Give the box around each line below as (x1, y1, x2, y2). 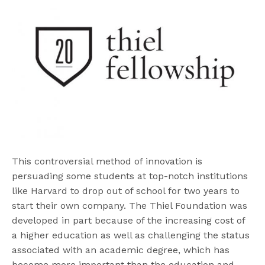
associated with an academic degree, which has (12, 244, 230, 256)
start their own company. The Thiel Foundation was (12, 199, 248, 211)
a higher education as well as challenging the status (12, 229, 250, 241)
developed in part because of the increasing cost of (12, 214, 245, 226)
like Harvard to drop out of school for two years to (12, 185, 240, 196)
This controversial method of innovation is (12, 155, 203, 167)
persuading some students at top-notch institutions (12, 170, 248, 182)
